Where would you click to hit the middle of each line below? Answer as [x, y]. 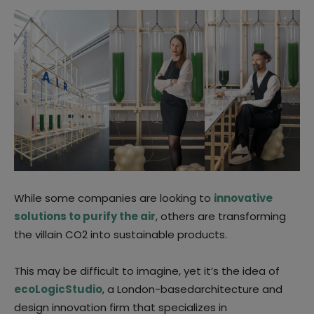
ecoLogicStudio [58, 289]
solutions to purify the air [85, 216]
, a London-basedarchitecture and [192, 289]
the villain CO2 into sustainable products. [121, 234]
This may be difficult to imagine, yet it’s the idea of [147, 271]
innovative [243, 198]
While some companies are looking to [114, 198]
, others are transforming [221, 216]
